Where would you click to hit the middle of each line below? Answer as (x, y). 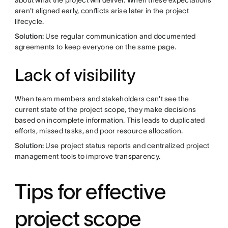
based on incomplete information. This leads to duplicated (110, 120)
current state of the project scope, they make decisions (105, 109)
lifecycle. (29, 21)
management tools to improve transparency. (88, 156)
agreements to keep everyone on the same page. (95, 47)
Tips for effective (90, 191)
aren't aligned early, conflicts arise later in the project (102, 11)
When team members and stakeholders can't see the (102, 99)
